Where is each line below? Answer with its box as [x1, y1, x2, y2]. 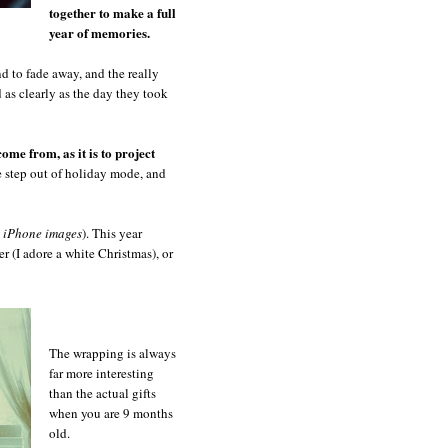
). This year [82, 223, 142, 242]
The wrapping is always [49, 343, 176, 362]
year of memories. [49, 22, 150, 42]
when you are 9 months [49, 403, 173, 422]
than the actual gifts [49, 383, 156, 402]
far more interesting [49, 363, 154, 382]
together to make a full [49, 2, 176, 22]
